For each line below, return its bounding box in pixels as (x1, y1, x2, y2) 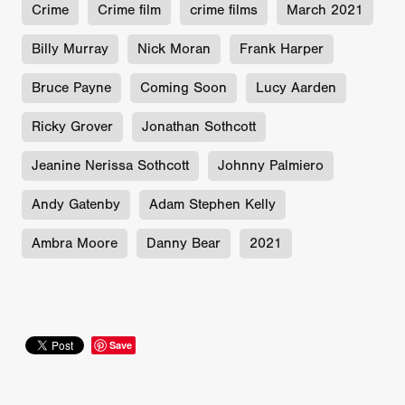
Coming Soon (140, 79, 227, 96)
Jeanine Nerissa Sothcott (32, 156, 189, 174)
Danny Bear (146, 234, 221, 251)
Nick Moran (137, 40, 211, 57)
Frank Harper (240, 40, 324, 57)
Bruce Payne (32, 79, 111, 96)
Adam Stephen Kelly (149, 195, 276, 212)
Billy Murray (32, 40, 108, 57)
